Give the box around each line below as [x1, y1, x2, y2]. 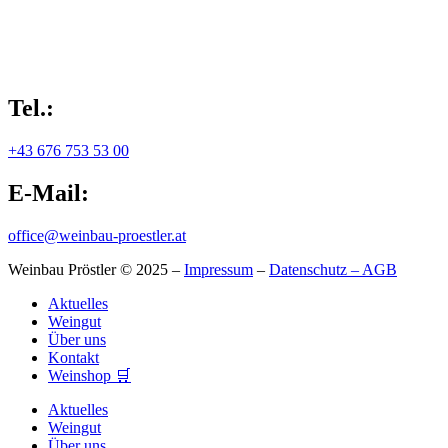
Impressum [184, 260, 253, 278]
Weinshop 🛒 [48, 366, 131, 384]
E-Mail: [8, 179, 89, 206]
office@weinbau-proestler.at [8, 226, 186, 244]
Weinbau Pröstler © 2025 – [8, 260, 184, 278]
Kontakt [48, 348, 99, 366]
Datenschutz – [269, 260, 362, 278]
